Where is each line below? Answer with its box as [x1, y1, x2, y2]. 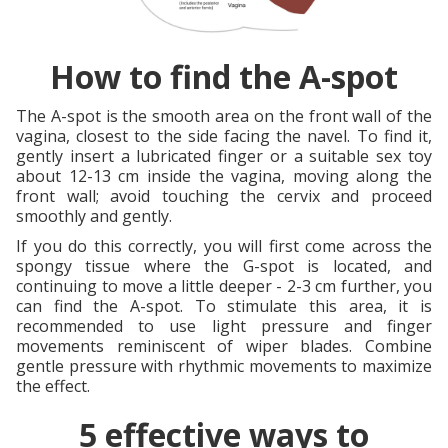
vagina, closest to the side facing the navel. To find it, [16, 124, 432, 147]
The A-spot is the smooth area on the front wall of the [16, 104, 432, 127]
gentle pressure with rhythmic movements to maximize [16, 354, 432, 377]
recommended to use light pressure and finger [16, 314, 432, 337]
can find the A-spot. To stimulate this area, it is [16, 294, 432, 317]
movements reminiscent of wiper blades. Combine [16, 334, 432, 357]
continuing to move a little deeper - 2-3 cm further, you [16, 274, 432, 297]
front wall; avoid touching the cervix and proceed [16, 184, 432, 207]
